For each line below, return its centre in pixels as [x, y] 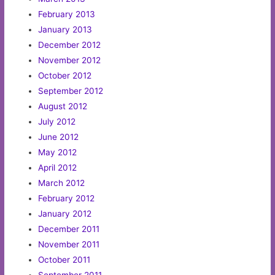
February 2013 [67, 14]
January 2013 [65, 30]
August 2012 [63, 107]
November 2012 [70, 60]
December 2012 [70, 45]
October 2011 [64, 260]
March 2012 [62, 183]
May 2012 [58, 153]
